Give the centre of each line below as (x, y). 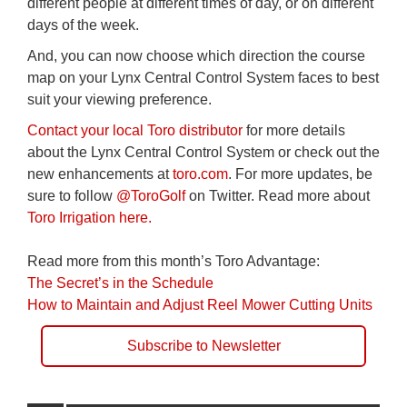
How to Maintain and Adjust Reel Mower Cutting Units (200, 304)
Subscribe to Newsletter (203, 345)
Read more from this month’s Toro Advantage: (174, 261)
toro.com (200, 174)
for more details (294, 130)
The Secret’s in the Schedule (120, 283)
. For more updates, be (300, 174)
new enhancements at (100, 174)
